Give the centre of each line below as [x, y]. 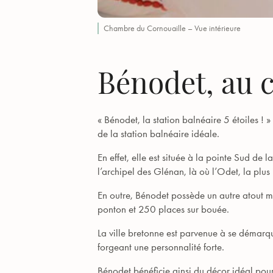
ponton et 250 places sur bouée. [163, 209]
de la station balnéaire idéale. [158, 133]
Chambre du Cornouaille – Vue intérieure [172, 28]
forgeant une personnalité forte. [161, 247]
